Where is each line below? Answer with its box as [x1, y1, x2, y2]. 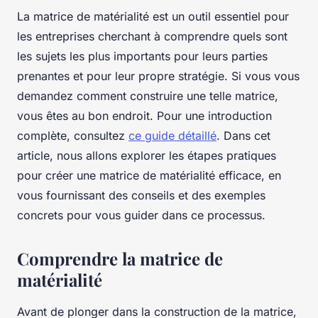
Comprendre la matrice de [17, 246, 223, 270]
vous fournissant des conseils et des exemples [17, 187, 265, 202]
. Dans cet [216, 128, 270, 143]
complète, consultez [17, 128, 128, 143]
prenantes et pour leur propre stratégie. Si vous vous [17, 68, 300, 83]
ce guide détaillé [128, 128, 216, 143]
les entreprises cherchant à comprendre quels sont [17, 28, 287, 43]
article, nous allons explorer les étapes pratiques [17, 148, 276, 163]
